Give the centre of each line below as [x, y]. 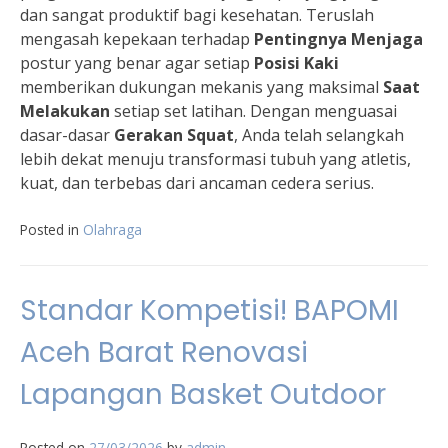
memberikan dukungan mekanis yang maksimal [201, 87]
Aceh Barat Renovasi [164, 352]
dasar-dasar [67, 135]
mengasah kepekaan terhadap [137, 39]
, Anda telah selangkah [319, 135]
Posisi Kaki [296, 63]
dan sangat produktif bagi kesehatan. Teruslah [197, 15]
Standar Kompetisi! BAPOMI [209, 310]
